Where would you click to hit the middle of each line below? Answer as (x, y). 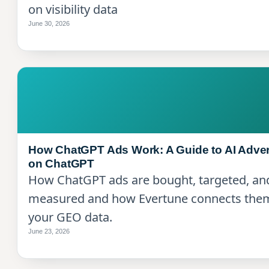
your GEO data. (70, 217)
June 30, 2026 (49, 23)
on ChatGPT (62, 163)
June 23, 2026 (49, 231)
